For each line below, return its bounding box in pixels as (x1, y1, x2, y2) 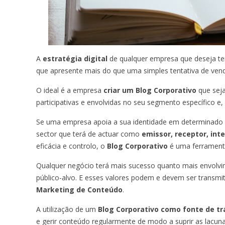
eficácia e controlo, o (36, 141, 107, 151)
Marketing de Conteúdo (36, 184, 123, 194)
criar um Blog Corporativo (103, 85, 198, 95)
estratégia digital (43, 53, 107, 63)
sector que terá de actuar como (36, 129, 142, 139)
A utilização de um (36, 204, 98, 214)
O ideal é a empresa (36, 85, 103, 95)
